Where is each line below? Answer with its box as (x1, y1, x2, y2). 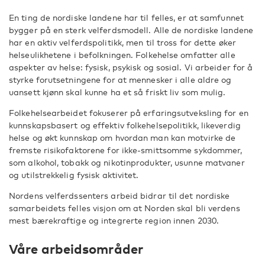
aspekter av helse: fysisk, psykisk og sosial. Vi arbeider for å (9, 62, 253, 72)
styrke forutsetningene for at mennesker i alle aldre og (9, 75, 232, 85)
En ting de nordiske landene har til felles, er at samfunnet (9, 12, 244, 22)
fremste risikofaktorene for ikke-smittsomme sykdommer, (9, 145, 243, 155)
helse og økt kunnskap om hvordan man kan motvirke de (9, 132, 236, 143)
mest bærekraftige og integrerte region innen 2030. (9, 215, 219, 225)
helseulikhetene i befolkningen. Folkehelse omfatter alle (9, 50, 235, 60)
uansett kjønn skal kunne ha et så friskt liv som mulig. (9, 87, 226, 97)
